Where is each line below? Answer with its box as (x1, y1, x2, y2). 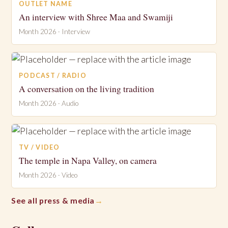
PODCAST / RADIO (19, 71, 87, 79)
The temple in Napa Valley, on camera (19, 154, 157, 166)
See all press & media (11, 195, 95, 205)
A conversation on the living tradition (19, 82, 154, 95)
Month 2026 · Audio (19, 99, 78, 107)
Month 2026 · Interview (19, 27, 90, 36)
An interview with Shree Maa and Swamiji (19, 11, 173, 23)
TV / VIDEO (19, 143, 60, 151)
